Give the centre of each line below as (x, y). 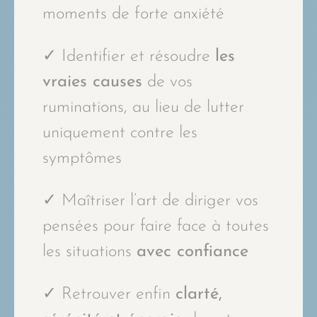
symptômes (85, 158)
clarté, (199, 294)
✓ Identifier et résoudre (129, 56)
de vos (167, 82)
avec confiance (195, 252)
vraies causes (92, 82)
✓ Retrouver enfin (109, 294)
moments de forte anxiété (136, 14)
